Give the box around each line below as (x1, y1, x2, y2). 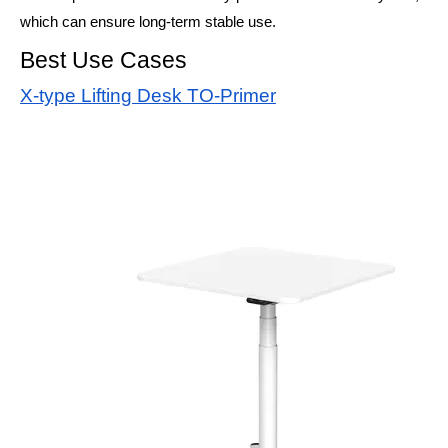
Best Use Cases (20, 47, 193, 74)
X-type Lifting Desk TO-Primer (20, 85, 276, 107)
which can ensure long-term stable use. (20, 14, 276, 31)
